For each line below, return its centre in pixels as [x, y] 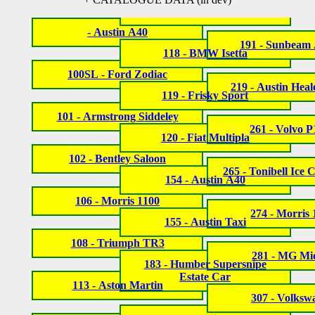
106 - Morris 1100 [117, 200]
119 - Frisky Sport [205, 95]
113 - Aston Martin [117, 285]
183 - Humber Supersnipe [205, 264]
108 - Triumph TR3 [117, 243]
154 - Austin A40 [205, 179]
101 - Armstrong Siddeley [117, 116]
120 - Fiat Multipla [205, 137]
